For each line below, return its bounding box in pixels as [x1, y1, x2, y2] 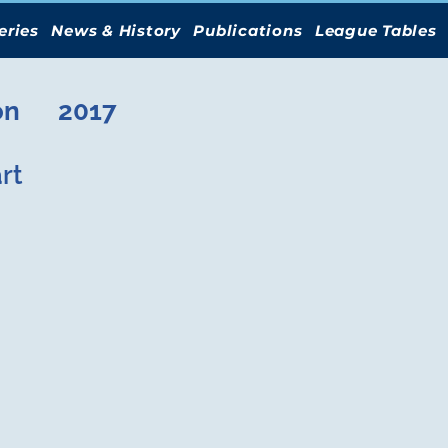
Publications [193, 21, 303, 40]
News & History [51, 21, 181, 40]
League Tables [314, 21, 437, 40]
